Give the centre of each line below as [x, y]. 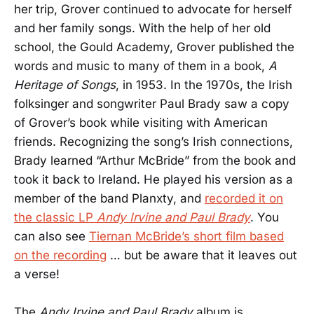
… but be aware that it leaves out [202, 255]
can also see [52, 236]
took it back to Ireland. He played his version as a [153, 179]
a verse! [37, 274]
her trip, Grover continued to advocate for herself [153, 9]
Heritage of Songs [65, 84]
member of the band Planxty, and [109, 198]
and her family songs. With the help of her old [142, 28]
